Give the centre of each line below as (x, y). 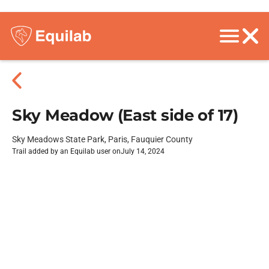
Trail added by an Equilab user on (66, 151)
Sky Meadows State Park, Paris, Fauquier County (102, 139)
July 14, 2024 (143, 151)
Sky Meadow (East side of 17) (125, 115)
